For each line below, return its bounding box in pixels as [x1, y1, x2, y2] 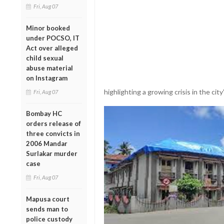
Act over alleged [26, 43, 78, 52]
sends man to [26, 204, 68, 213]
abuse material [26, 63, 73, 72]
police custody [26, 214, 72, 223]
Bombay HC [26, 109, 62, 117]
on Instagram [26, 73, 67, 82]
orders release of [26, 119, 81, 127]
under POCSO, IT [26, 33, 79, 42]
